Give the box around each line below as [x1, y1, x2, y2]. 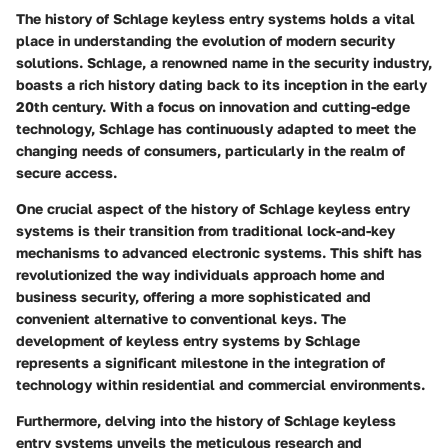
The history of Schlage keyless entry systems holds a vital [16, 10, 415, 27]
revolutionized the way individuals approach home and [16, 266, 385, 283]
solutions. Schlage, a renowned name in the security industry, [16, 54, 432, 71]
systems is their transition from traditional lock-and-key [16, 222, 395, 239]
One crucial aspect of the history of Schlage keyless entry [16, 200, 410, 217]
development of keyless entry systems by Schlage [16, 332, 360, 349]
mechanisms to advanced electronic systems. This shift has [16, 244, 422, 261]
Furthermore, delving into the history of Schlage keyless [16, 412, 396, 429]
